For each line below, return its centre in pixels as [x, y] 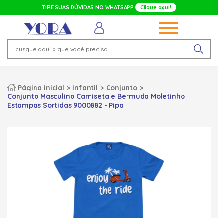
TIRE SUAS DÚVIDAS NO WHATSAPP [89, 7]
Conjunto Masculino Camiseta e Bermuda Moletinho [96, 96]
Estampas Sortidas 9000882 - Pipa [65, 105]
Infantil [85, 87]
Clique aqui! [156, 7]
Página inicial [41, 87]
